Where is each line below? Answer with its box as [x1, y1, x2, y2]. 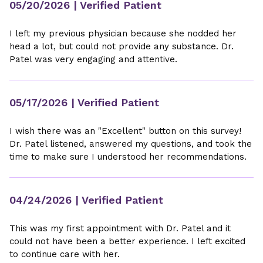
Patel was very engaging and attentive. [9, 54, 177, 65]
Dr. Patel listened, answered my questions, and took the [9, 139, 252, 149]
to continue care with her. [9, 249, 120, 259]
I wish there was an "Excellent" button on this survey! [9, 126, 241, 136]
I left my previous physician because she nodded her [9, 28, 237, 39]
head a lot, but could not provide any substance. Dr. [9, 41, 234, 52]
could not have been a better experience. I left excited [9, 236, 245, 247]
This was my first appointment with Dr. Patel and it [9, 223, 231, 234]
